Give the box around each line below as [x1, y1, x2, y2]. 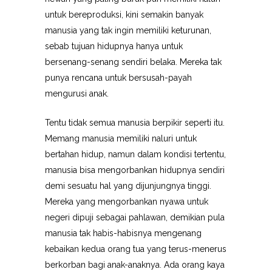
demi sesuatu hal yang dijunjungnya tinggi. [45, 181, 211, 191]
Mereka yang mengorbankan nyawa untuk [45, 197, 208, 206]
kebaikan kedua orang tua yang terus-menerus [45, 244, 226, 254]
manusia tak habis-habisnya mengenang [45, 228, 202, 238]
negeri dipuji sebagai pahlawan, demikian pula [45, 212, 225, 222]
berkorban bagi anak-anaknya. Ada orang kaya [45, 260, 225, 270]
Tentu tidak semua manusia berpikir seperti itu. [45, 118, 225, 127]
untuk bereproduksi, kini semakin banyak [45, 10, 203, 19]
